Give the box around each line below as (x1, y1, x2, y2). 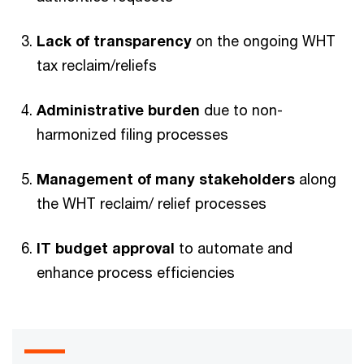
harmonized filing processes (37, 125, 228, 143)
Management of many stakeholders (37, 170, 295, 188)
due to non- (204, 101, 283, 119)
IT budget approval (37, 239, 175, 257)
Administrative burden (37, 101, 204, 119)
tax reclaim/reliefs (37, 56, 157, 74)
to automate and (175, 239, 292, 257)
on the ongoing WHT (192, 32, 336, 50)
